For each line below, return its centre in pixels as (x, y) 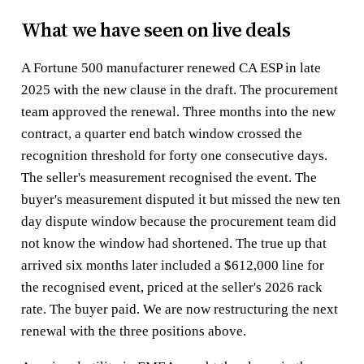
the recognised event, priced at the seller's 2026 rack (171, 287)
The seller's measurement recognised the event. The (169, 177)
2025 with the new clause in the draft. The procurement (179, 89)
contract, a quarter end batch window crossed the (161, 133)
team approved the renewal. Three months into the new (178, 111)
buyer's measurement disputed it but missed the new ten (180, 199)
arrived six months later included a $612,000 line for (172, 265)
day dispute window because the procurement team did (178, 221)
